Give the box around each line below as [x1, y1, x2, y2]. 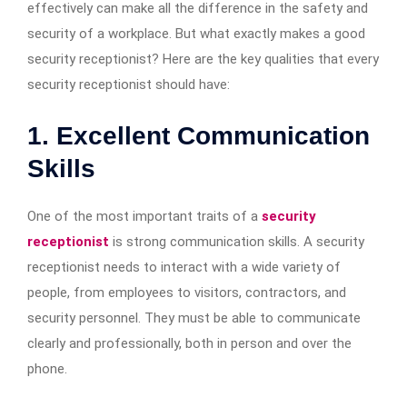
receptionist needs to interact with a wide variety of [27, 258, 341, 275]
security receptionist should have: [27, 75, 230, 93]
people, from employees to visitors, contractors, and [27, 283, 346, 301]
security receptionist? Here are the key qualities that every [27, 50, 379, 67]
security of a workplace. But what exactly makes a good [27, 25, 365, 42]
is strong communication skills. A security [109, 233, 364, 250]
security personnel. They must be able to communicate [27, 309, 361, 326]
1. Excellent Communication [27, 121, 370, 150]
